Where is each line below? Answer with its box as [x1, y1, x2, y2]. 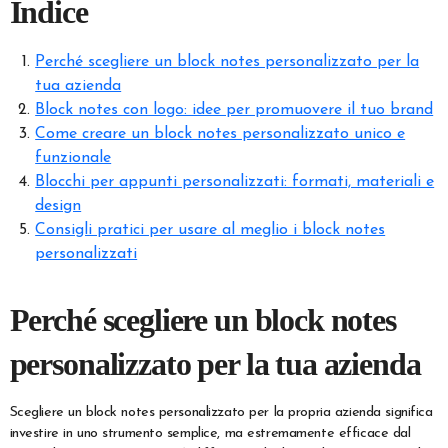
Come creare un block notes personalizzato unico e [35, 126, 406, 143]
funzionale [35, 150, 112, 167]
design [35, 198, 82, 215]
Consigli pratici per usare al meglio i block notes [35, 222, 386, 239]
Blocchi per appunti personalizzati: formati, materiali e [35, 174, 435, 191]
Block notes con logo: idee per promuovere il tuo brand [35, 102, 434, 119]
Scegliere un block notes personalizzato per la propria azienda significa [9, 405, 433, 421]
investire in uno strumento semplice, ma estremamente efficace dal [9, 426, 411, 442]
